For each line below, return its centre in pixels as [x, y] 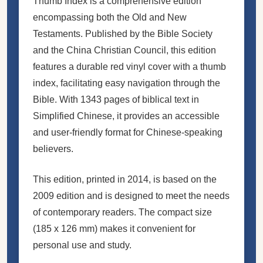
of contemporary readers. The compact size [122, 212]
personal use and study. [82, 245]
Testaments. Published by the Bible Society [123, 33]
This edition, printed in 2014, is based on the [125, 179]
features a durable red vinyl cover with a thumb [129, 66]
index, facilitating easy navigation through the [127, 83]
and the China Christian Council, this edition [124, 50]
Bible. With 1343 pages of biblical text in [116, 99]
